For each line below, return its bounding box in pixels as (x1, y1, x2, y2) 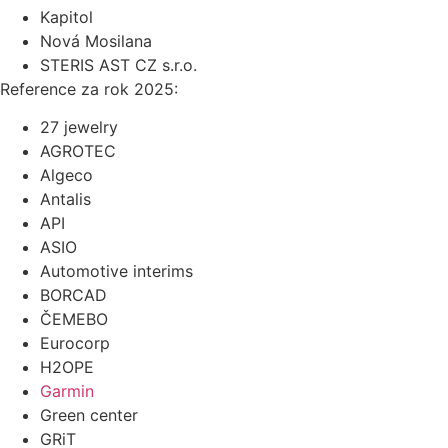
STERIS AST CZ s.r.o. (40, 55, 197, 75)
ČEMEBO (40, 309, 108, 330)
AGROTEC (40, 141, 116, 162)
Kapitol (40, 7, 93, 27)
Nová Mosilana (40, 31, 152, 51)
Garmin (40, 381, 94, 402)
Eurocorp (40, 333, 110, 354)
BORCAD (40, 285, 107, 306)
